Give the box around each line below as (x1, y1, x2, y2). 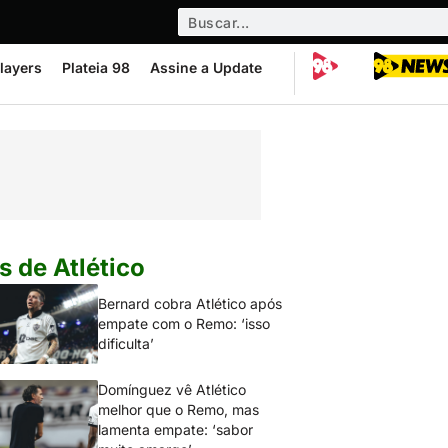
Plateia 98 (62, 59, 130, 76)
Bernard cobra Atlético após (98, 295, 283, 312)
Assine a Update (150, 59, 262, 76)
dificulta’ (98, 335, 154, 352)
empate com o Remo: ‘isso (98, 315, 271, 332)
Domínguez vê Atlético (98, 381, 247, 398)
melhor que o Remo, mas (98, 401, 260, 418)
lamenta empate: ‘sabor (98, 421, 254, 438)
